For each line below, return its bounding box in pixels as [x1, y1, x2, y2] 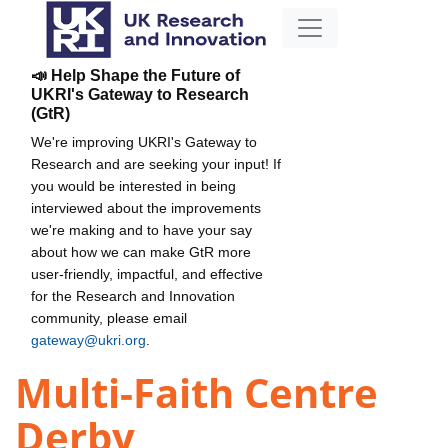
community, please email [31, 309, 187, 326]
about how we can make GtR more [31, 243, 251, 260]
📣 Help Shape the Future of [31, 66, 240, 84]
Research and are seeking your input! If [31, 155, 281, 172]
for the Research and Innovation [31, 287, 235, 304]
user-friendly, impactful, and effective [31, 265, 263, 282]
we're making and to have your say [31, 221, 252, 238]
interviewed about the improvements [31, 199, 261, 216]
